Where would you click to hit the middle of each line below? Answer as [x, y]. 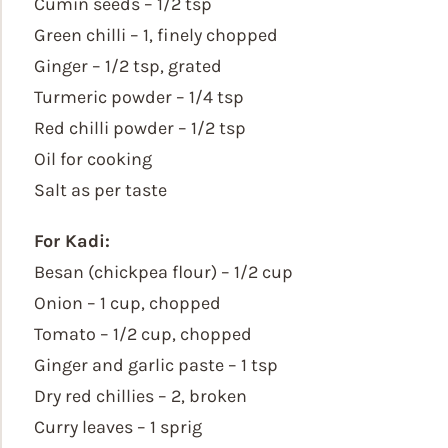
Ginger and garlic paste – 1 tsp [156, 365]
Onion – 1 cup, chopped [127, 303]
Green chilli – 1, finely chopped [156, 35]
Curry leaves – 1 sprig [118, 427]
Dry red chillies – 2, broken [140, 396]
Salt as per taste [100, 190]
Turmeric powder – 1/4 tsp [139, 97]
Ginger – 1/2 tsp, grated [128, 66]
